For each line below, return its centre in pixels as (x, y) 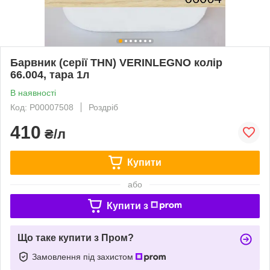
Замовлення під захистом (84, 256)
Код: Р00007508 (42, 107)
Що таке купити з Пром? (76, 237)
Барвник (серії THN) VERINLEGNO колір (116, 62)
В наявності (33, 93)
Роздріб (103, 107)
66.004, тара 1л (50, 74)
